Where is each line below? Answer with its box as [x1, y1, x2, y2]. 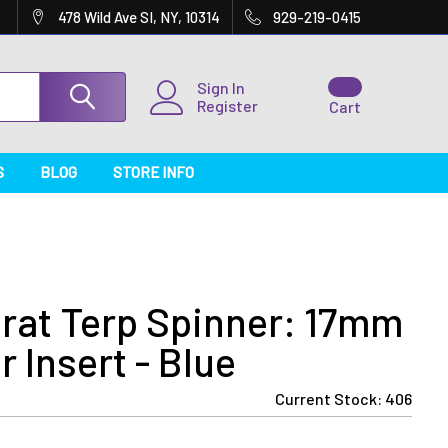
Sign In [197, 78, 245, 97]
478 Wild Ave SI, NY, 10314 [58, 8, 220, 26]
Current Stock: [275, 389, 385, 408]
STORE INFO [113, 163, 195, 181]
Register [197, 96, 258, 115]
